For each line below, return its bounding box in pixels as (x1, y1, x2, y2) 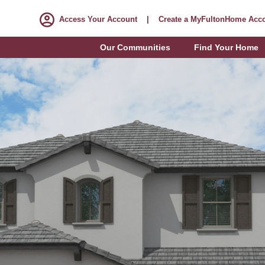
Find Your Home (194, 43, 258, 52)
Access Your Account (59, 15, 137, 24)
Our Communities (100, 43, 170, 52)
